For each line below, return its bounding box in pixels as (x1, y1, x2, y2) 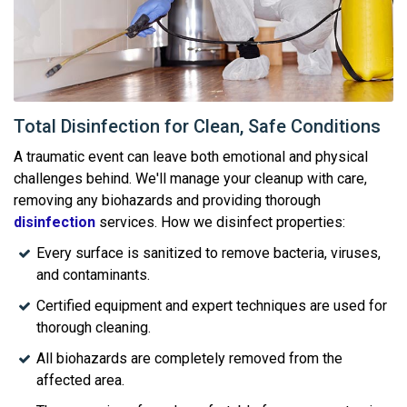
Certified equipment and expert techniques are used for (36, 296, 387, 314)
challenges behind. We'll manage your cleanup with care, (14, 169, 367, 187)
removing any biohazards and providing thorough (14, 191, 321, 209)
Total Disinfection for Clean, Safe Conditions (14, 114, 381, 137)
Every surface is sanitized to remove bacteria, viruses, (36, 243, 381, 262)
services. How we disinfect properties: (95, 213, 345, 231)
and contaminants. (36, 265, 150, 283)
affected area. (36, 371, 124, 389)
